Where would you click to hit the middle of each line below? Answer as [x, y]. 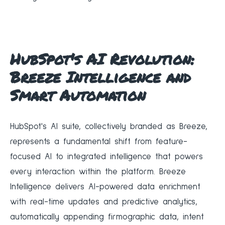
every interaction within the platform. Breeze [98, 172]
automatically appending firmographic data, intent [107, 217]
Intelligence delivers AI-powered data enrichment [105, 187]
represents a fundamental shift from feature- [99, 142]
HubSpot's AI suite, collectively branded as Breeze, [109, 127]
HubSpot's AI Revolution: [102, 59]
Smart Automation [78, 95]
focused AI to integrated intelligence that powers [106, 157]
